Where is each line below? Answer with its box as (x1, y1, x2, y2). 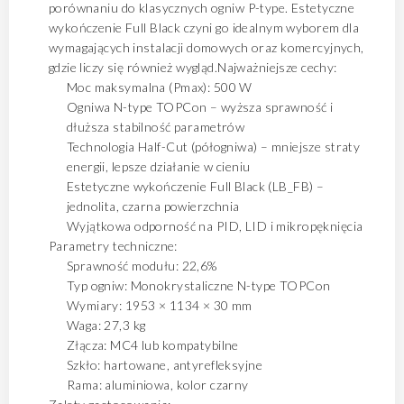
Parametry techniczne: (48, 238, 178, 253)
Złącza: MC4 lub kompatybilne (66, 337, 239, 353)
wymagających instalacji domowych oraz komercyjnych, (48, 40, 364, 55)
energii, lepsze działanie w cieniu (66, 159, 251, 174)
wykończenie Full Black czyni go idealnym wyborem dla (48, 20, 360, 35)
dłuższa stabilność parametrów (66, 119, 245, 134)
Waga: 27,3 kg (66, 317, 146, 333)
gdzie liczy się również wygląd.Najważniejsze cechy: (48, 60, 337, 75)
